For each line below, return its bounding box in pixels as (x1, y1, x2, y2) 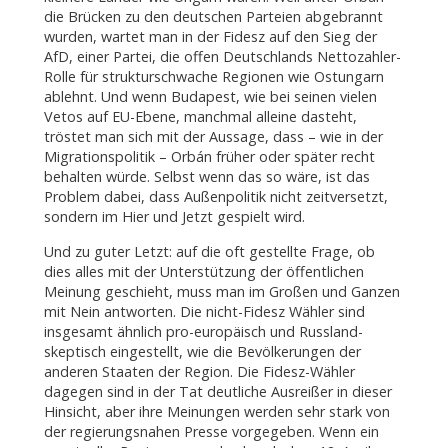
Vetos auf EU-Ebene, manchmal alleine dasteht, (43, 107, 357, 127)
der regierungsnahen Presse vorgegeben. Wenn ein (43, 421, 379, 441)
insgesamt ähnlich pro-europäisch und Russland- (43, 321, 363, 341)
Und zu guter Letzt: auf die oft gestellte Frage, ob (43, 241, 375, 261)
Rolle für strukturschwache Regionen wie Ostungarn (43, 67, 384, 87)
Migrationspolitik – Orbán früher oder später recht (43, 147, 375, 167)
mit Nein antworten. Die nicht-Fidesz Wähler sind (43, 301, 365, 321)
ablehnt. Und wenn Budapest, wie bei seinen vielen (43, 87, 377, 107)
